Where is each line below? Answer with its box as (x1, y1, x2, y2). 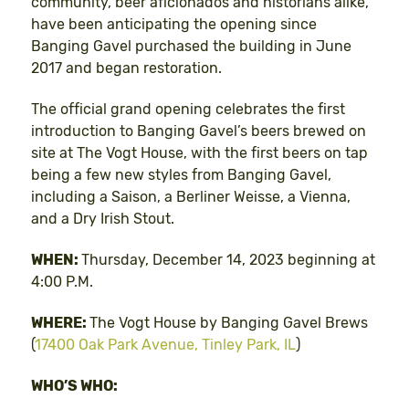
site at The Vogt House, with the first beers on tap (31, 144, 368, 163)
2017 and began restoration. (31, 59, 222, 78)
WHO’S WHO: (31, 376, 118, 394)
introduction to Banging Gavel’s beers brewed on (31, 122, 366, 141)
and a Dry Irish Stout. (31, 210, 174, 228)
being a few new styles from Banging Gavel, (31, 166, 331, 184)
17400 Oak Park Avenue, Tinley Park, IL (35, 335, 296, 353)
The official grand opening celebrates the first (31, 100, 345, 119)
